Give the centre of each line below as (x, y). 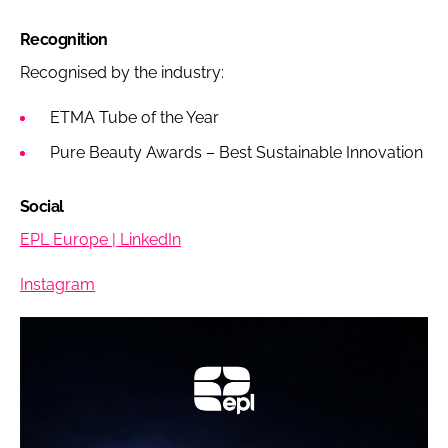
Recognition (64, 39)
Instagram (57, 284)
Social (42, 206)
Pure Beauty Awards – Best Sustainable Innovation (236, 152)
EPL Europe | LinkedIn (100, 239)
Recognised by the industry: (122, 72)
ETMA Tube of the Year (134, 117)
